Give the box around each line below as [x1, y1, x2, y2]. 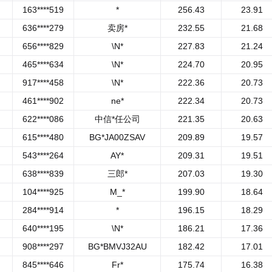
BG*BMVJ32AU [87, 242, 147, 251]
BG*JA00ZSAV [89, 132, 145, 142]
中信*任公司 [94, 114, 140, 124]
